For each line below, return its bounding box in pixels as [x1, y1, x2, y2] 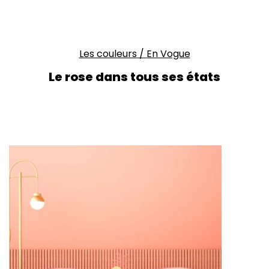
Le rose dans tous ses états [49, 68, 220, 86]
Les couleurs [79, 47, 137, 61]
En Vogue [146, 47, 190, 61]
